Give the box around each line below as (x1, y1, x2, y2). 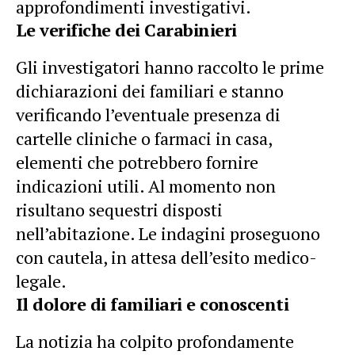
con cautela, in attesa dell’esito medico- (16, 245, 317, 269)
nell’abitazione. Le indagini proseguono (16, 221, 320, 245)
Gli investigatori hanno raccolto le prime (16, 55, 324, 78)
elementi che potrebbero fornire (16, 150, 258, 174)
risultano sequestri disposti (16, 197, 223, 221)
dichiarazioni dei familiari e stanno (16, 78, 284, 102)
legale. (16, 269, 67, 292)
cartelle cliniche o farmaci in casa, (16, 126, 272, 150)
